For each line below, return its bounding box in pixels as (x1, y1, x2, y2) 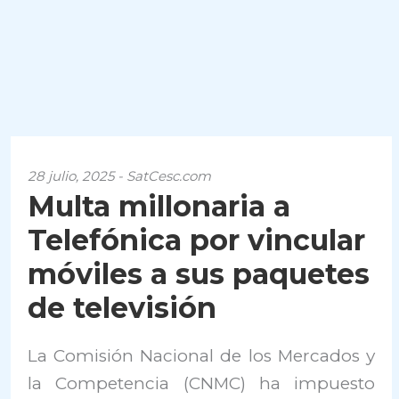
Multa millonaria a (28, 189, 291, 224)
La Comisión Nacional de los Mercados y (28, 346, 375, 366)
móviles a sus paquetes (28, 256, 370, 291)
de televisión (28, 290, 217, 325)
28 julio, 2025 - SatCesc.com (28, 167, 212, 184)
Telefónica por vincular (28, 223, 366, 257)
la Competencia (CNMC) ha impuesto (28, 373, 375, 394)
